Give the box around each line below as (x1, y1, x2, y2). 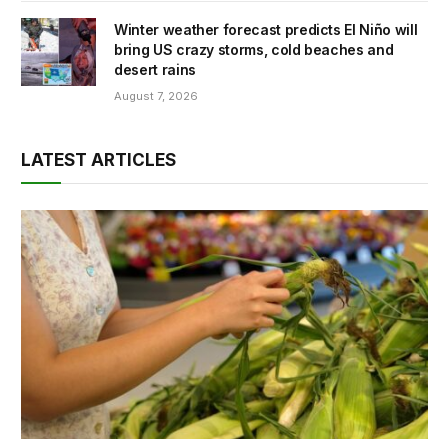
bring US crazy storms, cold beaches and (114, 41, 394, 58)
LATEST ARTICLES (21, 150, 176, 170)
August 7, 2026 (114, 89, 198, 103)
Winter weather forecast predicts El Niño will (114, 21, 418, 38)
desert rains (114, 61, 196, 78)
